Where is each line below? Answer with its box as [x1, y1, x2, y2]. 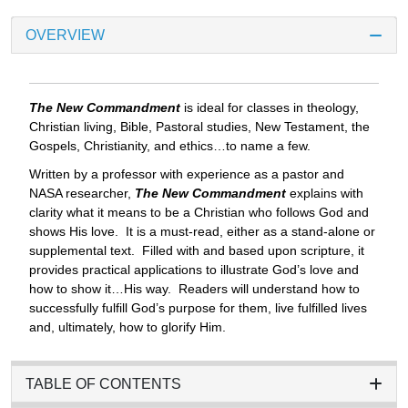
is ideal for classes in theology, [180, 100, 359, 116]
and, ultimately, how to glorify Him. [29, 320, 226, 335]
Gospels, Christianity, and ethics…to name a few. [29, 138, 311, 154]
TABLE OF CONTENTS [25, 376, 181, 393]
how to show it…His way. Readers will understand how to [29, 281, 360, 297]
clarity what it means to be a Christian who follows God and [29, 205, 369, 220]
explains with [286, 186, 363, 201]
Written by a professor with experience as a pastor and [29, 167, 344, 182]
